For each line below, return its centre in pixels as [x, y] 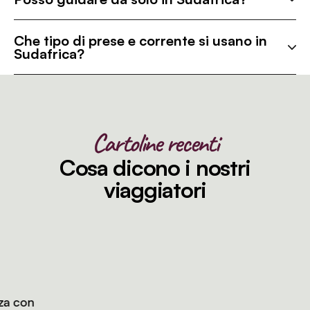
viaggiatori [155, 190]
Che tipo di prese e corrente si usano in [140, 41]
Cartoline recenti [155, 143]
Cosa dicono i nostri [155, 168]
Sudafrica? [49, 54]
